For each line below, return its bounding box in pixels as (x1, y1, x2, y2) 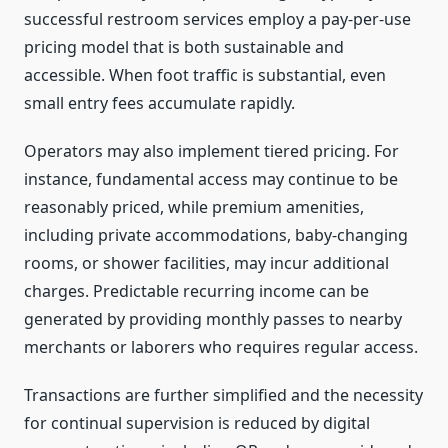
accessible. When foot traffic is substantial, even (24, 64, 386, 87)
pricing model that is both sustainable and (24, 36, 344, 59)
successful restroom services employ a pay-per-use (24, 8, 411, 31)
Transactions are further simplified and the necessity (24, 384, 423, 407)
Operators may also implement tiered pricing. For (24, 140, 399, 163)
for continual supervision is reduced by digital (24, 412, 370, 435)
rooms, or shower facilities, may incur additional (24, 252, 389, 275)
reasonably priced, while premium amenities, (24, 196, 364, 219)
